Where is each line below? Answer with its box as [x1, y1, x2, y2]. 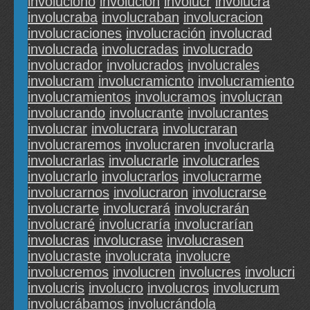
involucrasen [167, 232, 244, 248]
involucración [126, 26, 206, 42]
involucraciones [28, 26, 122, 42]
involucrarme [183, 169, 262, 185]
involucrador [28, 57, 102, 73]
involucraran [163, 121, 237, 137]
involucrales [188, 57, 259, 73]
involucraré [28, 217, 95, 232]
